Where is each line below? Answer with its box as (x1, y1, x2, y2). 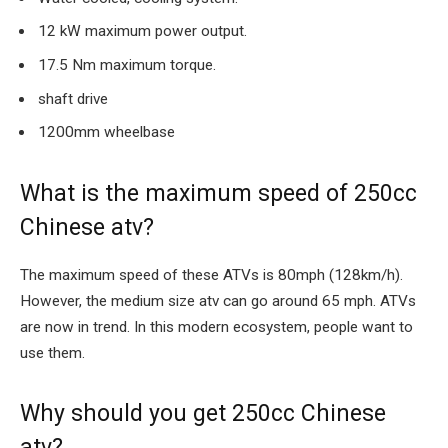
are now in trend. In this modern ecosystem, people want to (20, 317, 413, 336)
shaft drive (38, 89, 108, 108)
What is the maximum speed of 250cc (20, 179, 417, 207)
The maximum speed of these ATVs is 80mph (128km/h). (20, 265, 403, 284)
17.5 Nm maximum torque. (38, 56, 216, 75)
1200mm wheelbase (38, 123, 175, 142)
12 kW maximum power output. (38, 22, 247, 41)
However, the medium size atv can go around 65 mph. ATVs (20, 291, 416, 310)
